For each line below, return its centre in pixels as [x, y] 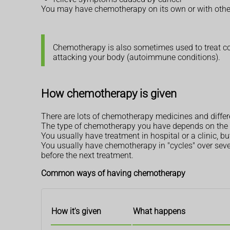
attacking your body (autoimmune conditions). [137, 57]
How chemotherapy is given [109, 93]
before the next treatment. [87, 155]
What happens [159, 211]
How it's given [76, 211]
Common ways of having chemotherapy [113, 173]
